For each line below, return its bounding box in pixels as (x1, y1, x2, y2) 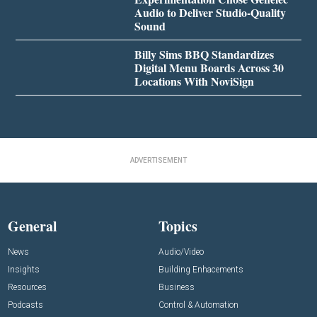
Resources (8, 282, 47, 292)
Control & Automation (158, 299, 238, 310)
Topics (158, 215, 197, 236)
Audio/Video (158, 246, 204, 257)
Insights (8, 264, 40, 275)
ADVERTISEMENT (129, 156, 187, 164)
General (8, 215, 58, 236)
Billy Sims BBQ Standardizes (134, 45, 274, 62)
